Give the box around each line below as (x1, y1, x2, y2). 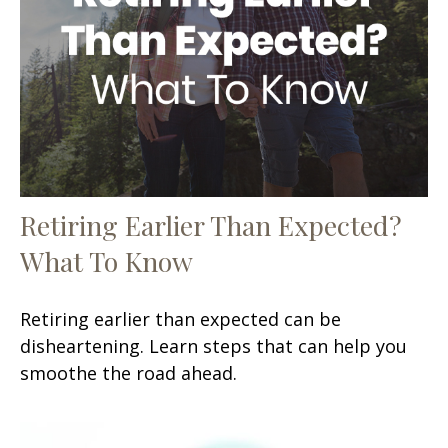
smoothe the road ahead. (20, 360, 237, 385)
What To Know (20, 242, 193, 279)
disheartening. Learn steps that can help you (20, 333, 407, 358)
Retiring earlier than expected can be (20, 306, 341, 331)
